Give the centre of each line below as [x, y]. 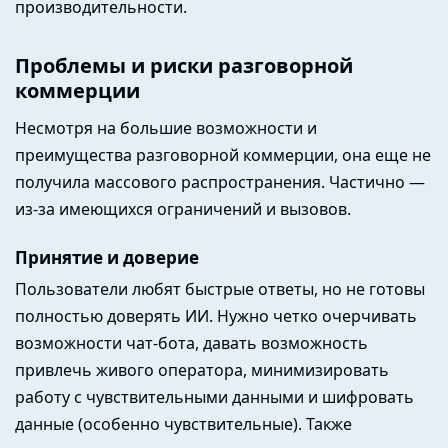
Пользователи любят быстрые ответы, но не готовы [220, 289]
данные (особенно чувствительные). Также [183, 424]
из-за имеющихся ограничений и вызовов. [183, 208]
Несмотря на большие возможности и [166, 127]
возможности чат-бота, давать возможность [191, 343]
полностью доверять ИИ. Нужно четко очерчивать [216, 316]
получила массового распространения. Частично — [220, 181]
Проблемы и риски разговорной [184, 65]
